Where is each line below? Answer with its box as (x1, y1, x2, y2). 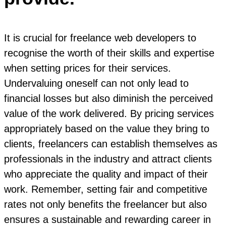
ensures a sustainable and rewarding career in (4, 213, 211, 225)
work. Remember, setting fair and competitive (4, 183, 207, 195)
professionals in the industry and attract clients (4, 153, 212, 164)
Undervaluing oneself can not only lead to (4, 77, 189, 89)
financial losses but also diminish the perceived (4, 92, 213, 104)
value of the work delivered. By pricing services (4, 107, 214, 119)
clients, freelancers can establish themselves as (4, 138, 217, 149)
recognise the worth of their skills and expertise (4, 47, 214, 59)
